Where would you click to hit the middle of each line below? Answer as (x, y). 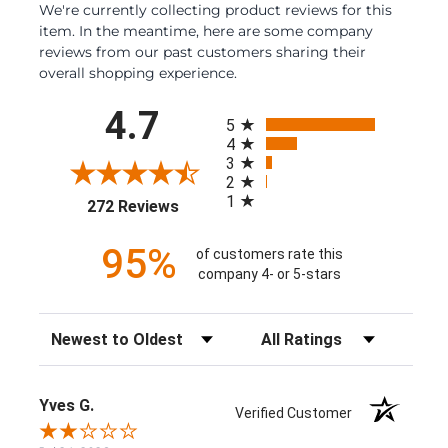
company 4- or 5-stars (269, 274)
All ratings (260, 111)
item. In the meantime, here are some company (206, 30)
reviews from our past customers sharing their (202, 51)
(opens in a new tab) (248, 203)
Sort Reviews (83, 332)
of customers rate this (269, 254)
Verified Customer (298, 412)
